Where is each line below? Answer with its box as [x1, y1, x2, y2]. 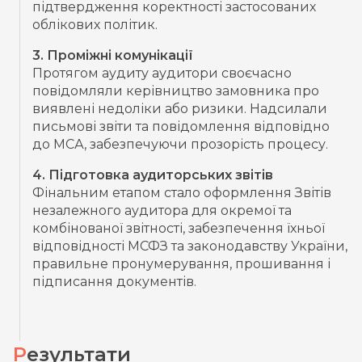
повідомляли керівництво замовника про [32, 82, 319, 99]
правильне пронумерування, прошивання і [32, 255, 330, 271]
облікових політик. [32, 16, 158, 32]
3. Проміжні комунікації [32, 47, 193, 63]
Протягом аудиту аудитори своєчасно [32, 65, 292, 81]
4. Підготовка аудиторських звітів [32, 166, 273, 183]
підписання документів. [32, 273, 196, 289]
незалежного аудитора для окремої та [32, 202, 292, 218]
